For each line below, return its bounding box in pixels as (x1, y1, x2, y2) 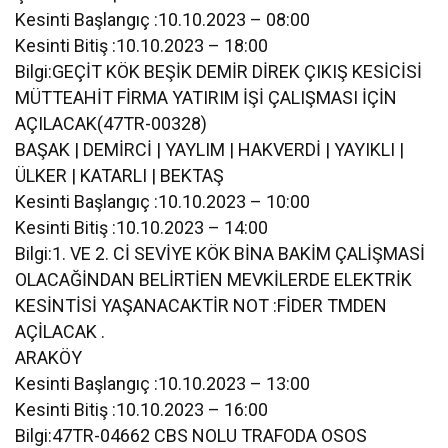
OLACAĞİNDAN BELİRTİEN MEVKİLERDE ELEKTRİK (15, 268, 413, 290)
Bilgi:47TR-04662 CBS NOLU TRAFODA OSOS (15, 424, 368, 446)
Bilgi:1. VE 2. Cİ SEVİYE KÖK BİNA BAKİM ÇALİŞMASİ (15, 242, 426, 264)
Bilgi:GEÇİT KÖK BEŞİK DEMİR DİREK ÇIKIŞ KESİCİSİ (15, 60, 423, 82)
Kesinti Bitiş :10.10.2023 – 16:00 (15, 398, 269, 420)
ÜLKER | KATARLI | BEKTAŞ (15, 164, 225, 186)
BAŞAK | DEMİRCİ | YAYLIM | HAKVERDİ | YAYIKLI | (15, 138, 405, 160)
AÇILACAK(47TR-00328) (15, 112, 207, 134)
